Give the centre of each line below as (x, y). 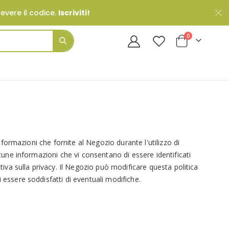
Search (73, 61)
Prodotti (200, 35)
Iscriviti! (74, 13)
